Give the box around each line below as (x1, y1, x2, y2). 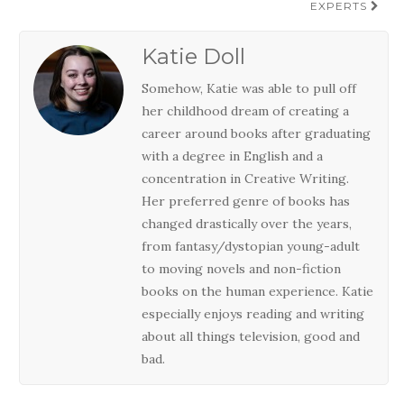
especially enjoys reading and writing (142, 305, 364, 322)
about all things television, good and (142, 327, 360, 344)
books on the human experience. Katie (142, 282, 373, 299)
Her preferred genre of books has (142, 192, 350, 209)
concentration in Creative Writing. (142, 170, 349, 187)
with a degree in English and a (142, 147, 323, 164)
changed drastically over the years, (142, 215, 352, 232)
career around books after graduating (142, 124, 371, 142)
